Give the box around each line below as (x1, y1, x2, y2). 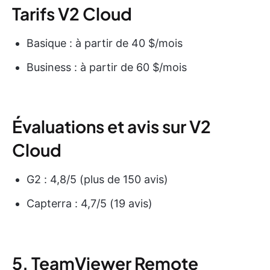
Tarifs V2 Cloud (12, 2, 132, 24)
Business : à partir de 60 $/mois (27, 60, 187, 74)
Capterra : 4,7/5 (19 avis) (27, 196, 152, 210)
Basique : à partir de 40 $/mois (27, 36, 183, 49)
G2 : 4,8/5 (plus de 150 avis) (27, 172, 168, 186)
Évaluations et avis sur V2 (12, 115, 211, 137)
